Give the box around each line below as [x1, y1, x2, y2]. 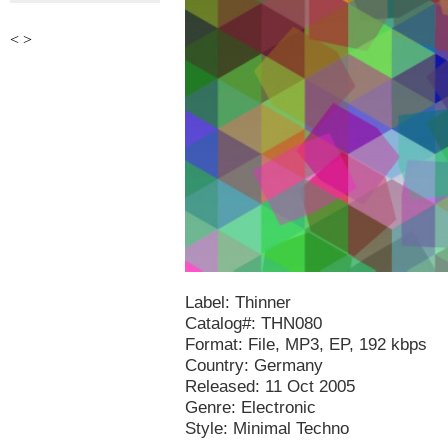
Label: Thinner [185, 293, 291, 312]
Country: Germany [185, 356, 323, 375]
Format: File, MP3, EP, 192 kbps [185, 335, 427, 354]
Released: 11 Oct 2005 [185, 377, 355, 396]
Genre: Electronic [185, 398, 316, 417]
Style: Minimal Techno [185, 419, 349, 438]
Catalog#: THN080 [185, 314, 322, 333]
